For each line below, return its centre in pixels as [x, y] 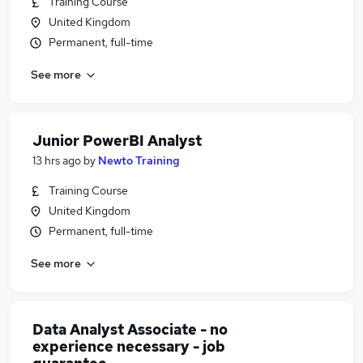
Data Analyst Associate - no [130, 329]
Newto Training [139, 160]
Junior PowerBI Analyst [117, 141]
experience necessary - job [129, 346]
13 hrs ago [57, 160]
